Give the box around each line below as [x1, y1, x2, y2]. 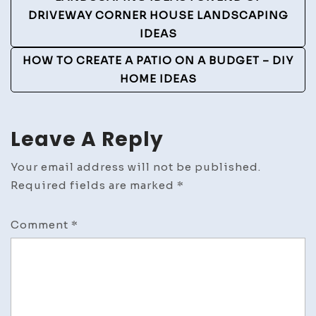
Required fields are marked [11, 178, 177, 192]
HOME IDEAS [119, 71, 197, 85]
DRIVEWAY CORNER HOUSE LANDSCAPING [28, 8, 288, 22]
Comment [11, 217, 71, 231]
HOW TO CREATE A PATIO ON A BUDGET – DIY [23, 53, 293, 67]
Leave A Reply [11, 125, 164, 153]
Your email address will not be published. [11, 159, 261, 174]
